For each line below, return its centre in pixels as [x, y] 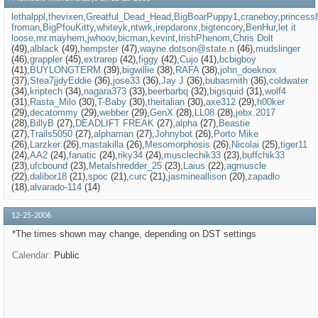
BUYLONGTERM [65, 70]
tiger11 [294, 145]
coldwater [289, 81]
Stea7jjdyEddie [61, 81]
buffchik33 [263, 155]
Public [67, 256]
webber [114, 113]
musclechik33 [192, 155]
